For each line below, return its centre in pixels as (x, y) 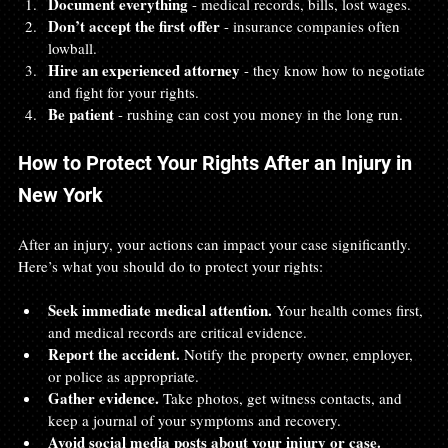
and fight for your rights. (127, 92)
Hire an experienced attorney (144, 70)
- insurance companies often (312, 26)
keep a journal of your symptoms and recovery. (198, 420)
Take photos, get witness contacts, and (282, 398)
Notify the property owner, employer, (298, 354)
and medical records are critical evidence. (181, 332)
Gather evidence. (103, 398)
